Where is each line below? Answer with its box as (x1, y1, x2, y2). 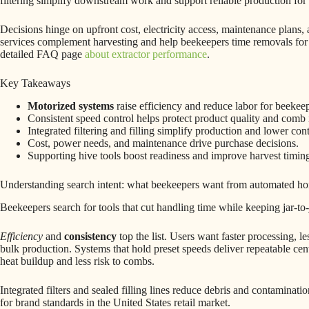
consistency (64, 230, 117, 242)
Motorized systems (28, 99, 114, 112)
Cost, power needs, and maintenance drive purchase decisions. (28, 137, 299, 149)
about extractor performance (85, 48, 207, 60)
